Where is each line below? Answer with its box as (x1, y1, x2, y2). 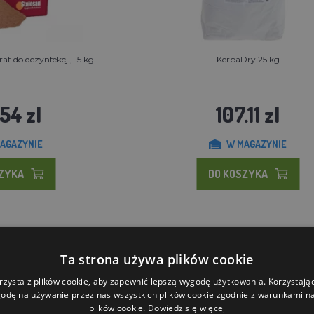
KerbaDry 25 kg (216, 53, 280, 64)
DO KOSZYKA (208, 166, 268, 181)
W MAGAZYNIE (226, 137, 287, 150)
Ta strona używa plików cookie (60, 251, 254, 268)
